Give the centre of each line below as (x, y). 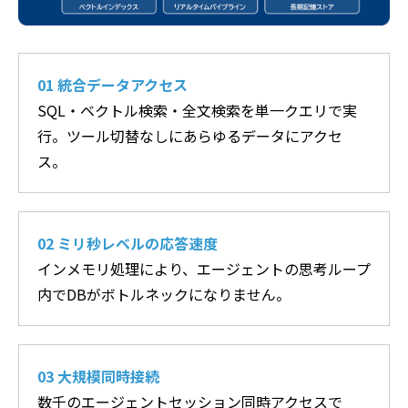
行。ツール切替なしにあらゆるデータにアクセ (190, 135)
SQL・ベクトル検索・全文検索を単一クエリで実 (197, 110)
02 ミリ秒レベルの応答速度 (127, 243)
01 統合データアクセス (112, 84)
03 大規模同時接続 (98, 376)
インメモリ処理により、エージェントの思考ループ (204, 268)
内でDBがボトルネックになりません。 (164, 294)
